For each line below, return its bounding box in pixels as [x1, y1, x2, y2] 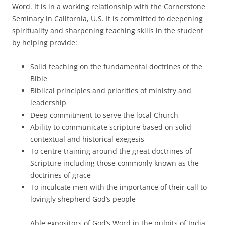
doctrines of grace [30, 170, 91, 180]
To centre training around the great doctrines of [30, 146, 192, 156]
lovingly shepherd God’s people [30, 194, 136, 204]
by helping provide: [12, 38, 77, 47]
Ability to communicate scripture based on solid [30, 122, 191, 132]
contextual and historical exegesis [30, 134, 144, 144]
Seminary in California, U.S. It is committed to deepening [12, 14, 203, 23]
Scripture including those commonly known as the [30, 158, 199, 168]
